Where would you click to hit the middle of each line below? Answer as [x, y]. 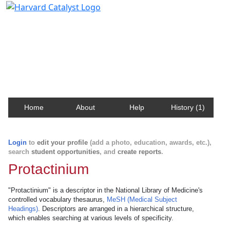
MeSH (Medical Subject [142, 199]
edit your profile [62, 142]
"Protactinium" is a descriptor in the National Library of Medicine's [106, 190]
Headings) [23, 209]
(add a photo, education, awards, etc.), [150, 142]
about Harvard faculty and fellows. [79, 48]
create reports [139, 152]
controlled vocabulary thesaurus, [57, 199]
